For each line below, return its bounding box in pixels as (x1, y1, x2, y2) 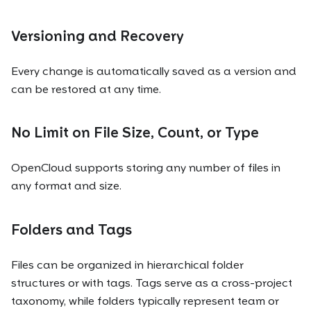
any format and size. (11, 179, 121, 193)
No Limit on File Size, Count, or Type (11, 124, 259, 142)
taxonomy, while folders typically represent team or (11, 294, 279, 308)
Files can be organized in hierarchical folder (11, 258, 244, 271)
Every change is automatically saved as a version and (11, 64, 296, 78)
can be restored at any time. (11, 82, 161, 96)
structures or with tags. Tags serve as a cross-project (11, 276, 292, 289)
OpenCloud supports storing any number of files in (11, 161, 280, 175)
